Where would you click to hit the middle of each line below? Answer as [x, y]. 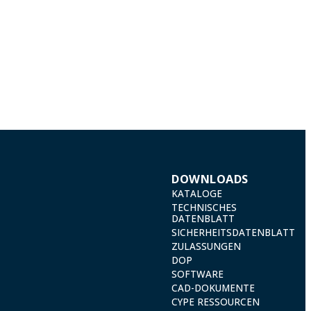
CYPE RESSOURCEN [216, 302]
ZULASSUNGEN [207, 246]
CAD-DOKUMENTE [213, 288]
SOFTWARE [198, 274]
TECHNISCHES [204, 207]
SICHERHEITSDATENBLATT [234, 232]
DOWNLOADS [210, 178]
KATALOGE [197, 193]
